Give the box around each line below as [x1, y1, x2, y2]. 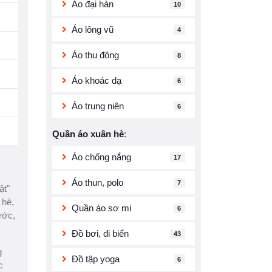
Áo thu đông [72, 50, 119, 60]
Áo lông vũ [72, 24, 114, 35]
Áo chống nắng [72, 152, 131, 162]
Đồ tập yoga [72, 254, 120, 264]
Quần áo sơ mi [72, 203, 131, 213]
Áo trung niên [72, 101, 124, 111]
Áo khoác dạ [72, 75, 121, 86]
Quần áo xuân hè [52, 129, 124, 139]
